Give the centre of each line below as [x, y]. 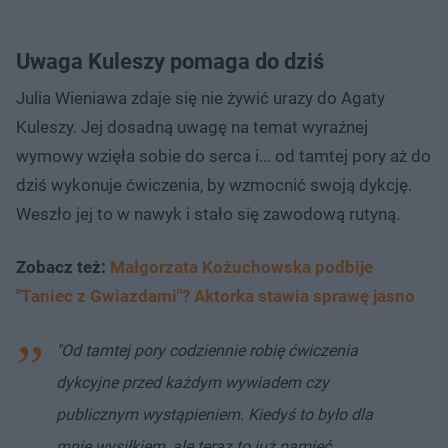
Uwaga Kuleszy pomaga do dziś [170, 61]
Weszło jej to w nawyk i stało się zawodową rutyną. [208, 213]
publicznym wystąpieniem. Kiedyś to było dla [214, 414]
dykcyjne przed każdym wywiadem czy [192, 382]
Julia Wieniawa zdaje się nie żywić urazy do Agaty [200, 97]
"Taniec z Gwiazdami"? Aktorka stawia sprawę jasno [215, 295]
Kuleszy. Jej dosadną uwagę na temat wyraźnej [192, 126]
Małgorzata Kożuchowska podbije [241, 266]
